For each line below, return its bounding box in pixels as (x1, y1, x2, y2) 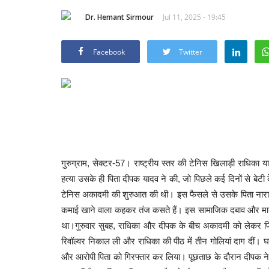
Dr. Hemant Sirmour (85, 11, 154, 22)
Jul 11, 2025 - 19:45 (163, 11, 226, 22)
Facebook (93, 46, 125, 57)
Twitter (179, 46, 202, 57)
